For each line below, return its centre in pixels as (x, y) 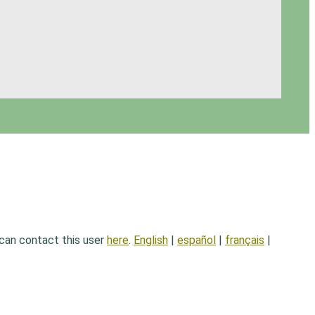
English (151, 240)
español (197, 240)
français (245, 240)
